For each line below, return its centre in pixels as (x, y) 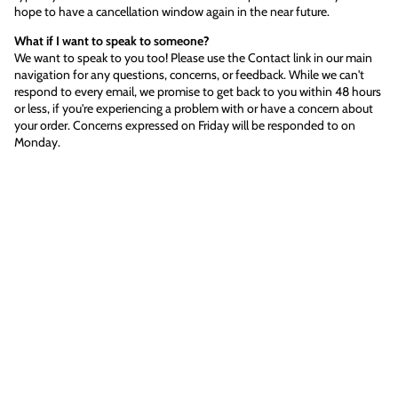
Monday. (37, 142)
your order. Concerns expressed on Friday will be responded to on (185, 125)
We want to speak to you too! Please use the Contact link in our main (193, 58)
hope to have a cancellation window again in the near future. (172, 12)
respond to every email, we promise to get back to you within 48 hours (198, 92)
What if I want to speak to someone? (112, 41)
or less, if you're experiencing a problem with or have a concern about (194, 108)
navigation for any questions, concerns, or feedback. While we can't (189, 75)
